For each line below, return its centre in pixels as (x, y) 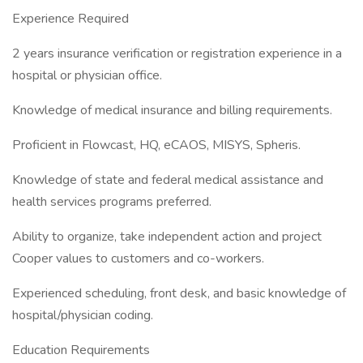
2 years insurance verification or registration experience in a (177, 53)
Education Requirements (81, 350)
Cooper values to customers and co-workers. (138, 258)
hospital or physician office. (87, 75)
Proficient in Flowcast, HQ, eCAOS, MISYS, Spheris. (156, 145)
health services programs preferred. (112, 202)
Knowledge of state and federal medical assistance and (168, 180)
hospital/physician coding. (83, 315)
